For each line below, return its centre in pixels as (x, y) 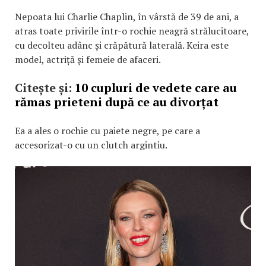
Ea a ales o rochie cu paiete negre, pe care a (107, 130)
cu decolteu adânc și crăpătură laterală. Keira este (122, 45)
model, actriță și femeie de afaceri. (88, 59)
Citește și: (45, 87)
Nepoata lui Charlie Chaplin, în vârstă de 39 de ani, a (127, 16)
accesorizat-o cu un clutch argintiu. (91, 145)
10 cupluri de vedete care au (156, 87)
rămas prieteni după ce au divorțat (117, 102)
